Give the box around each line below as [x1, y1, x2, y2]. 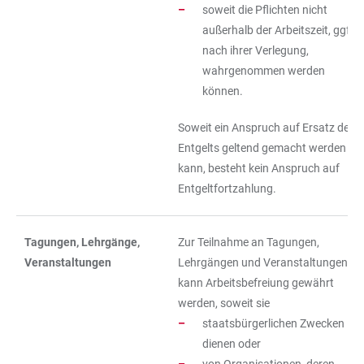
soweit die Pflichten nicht [202, 3, 327, 16]
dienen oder [202, 337, 261, 350]
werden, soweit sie [178, 297, 270, 310]
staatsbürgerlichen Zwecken [202, 317, 344, 330]
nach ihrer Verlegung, [202, 44, 309, 57]
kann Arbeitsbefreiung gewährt [178, 276, 334, 289]
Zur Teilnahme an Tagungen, [178, 236, 319, 249]
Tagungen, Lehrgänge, [24, 236, 140, 249]
